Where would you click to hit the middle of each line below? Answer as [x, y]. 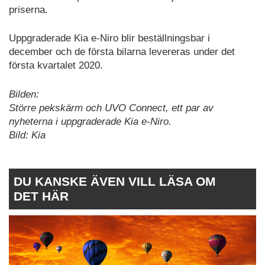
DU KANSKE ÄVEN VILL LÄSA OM [115, 182]
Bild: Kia [27, 135]
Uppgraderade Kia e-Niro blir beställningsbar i [109, 38]
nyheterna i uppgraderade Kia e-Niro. [90, 121]
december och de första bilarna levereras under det [122, 52]
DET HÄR [41, 196]
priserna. [28, 9]
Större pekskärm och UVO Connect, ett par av [111, 108]
